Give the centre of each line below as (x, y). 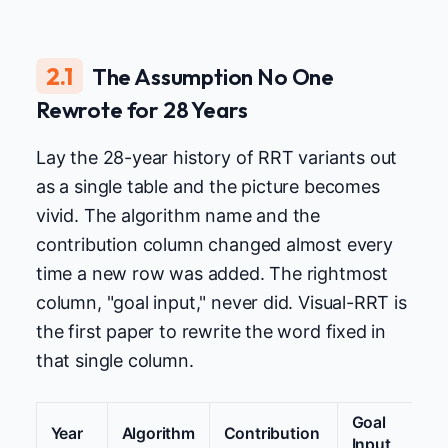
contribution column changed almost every (214, 245)
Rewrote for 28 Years (142, 110)
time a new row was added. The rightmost (212, 274)
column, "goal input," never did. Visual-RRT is (221, 303)
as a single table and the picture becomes (208, 187)
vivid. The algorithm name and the (178, 216)
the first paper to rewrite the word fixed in (211, 332)
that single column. (115, 361)
